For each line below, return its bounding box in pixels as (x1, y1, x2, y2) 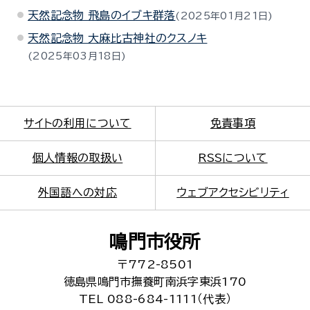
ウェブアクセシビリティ (176, 187, 289, 198)
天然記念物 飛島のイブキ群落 (28, 10, 176, 21)
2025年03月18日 (33, 51, 121, 61)
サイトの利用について (24, 118, 131, 129)
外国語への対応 (37, 187, 118, 198)
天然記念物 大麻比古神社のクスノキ (28, 33, 208, 44)
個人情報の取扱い (32, 152, 123, 163)
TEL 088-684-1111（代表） (78, 293, 232, 304)
